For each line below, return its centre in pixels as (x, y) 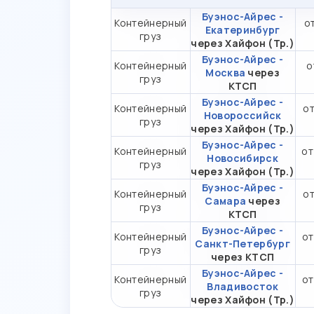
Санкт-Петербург (243, 243)
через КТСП (243, 257)
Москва (226, 72)
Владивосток (243, 286)
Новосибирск (243, 158)
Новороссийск (243, 115)
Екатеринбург (243, 29)
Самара (226, 200)
